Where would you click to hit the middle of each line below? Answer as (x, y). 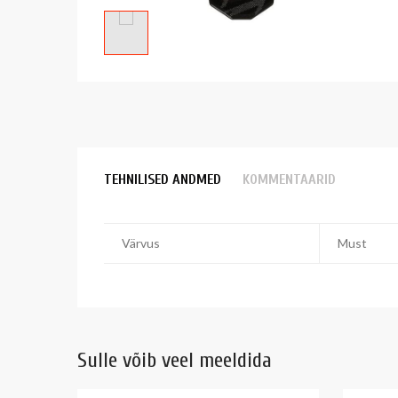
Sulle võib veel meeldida (175, 360)
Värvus (141, 243)
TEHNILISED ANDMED (163, 179)
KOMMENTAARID (289, 179)
